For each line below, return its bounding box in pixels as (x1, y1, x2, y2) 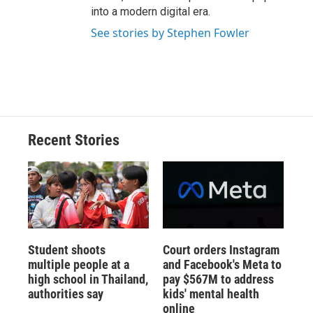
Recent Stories (28, 131, 119, 149)
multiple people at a (28, 257, 129, 272)
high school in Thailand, (28, 272, 148, 287)
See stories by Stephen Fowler (91, 24, 249, 41)
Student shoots (28, 242, 105, 258)
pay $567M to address (162, 272, 274, 287)
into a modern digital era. (91, 4, 210, 18)
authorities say (28, 286, 103, 302)
